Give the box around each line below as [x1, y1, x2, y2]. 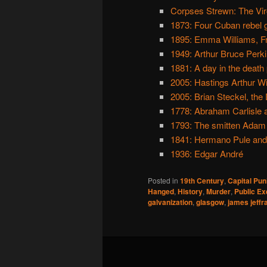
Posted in [148, 175, 178, 186]
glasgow [196, 197, 224, 208]
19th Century [180, 175, 224, 187]
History [178, 186, 203, 197]
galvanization [148, 197, 193, 208]
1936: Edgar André [170, 147, 243, 160]
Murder [206, 186, 231, 197]
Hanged [148, 186, 174, 197]
